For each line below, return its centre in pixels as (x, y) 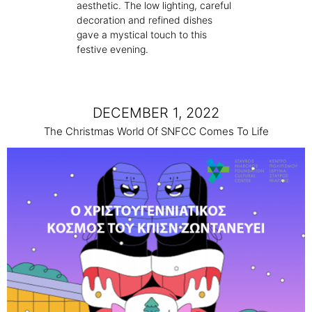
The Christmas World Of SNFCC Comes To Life (156, 132)
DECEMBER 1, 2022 (156, 113)
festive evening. (112, 49)
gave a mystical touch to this (142, 35)
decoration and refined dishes (145, 20)
